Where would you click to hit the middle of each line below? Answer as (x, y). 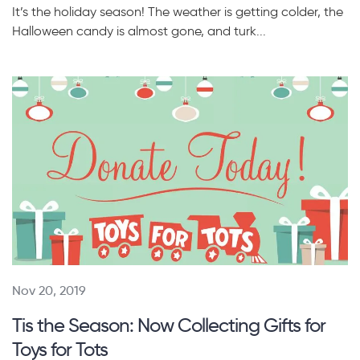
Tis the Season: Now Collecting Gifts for (169, 325)
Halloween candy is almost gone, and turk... (139, 31)
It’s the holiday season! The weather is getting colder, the (178, 12)
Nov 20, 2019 (49, 291)
